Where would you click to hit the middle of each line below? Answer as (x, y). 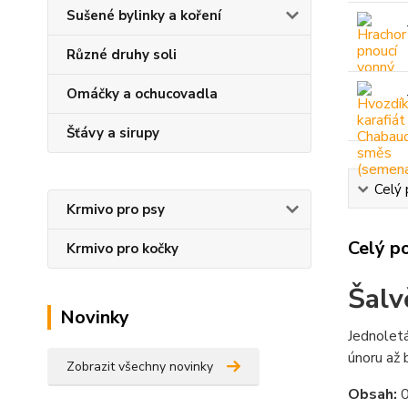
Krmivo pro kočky (122, 249)
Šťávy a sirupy (113, 133)
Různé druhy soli (122, 55)
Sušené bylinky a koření (144, 15)
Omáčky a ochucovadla (142, 94)
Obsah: (372, 394)
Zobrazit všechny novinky (140, 367)
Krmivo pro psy (116, 209)
